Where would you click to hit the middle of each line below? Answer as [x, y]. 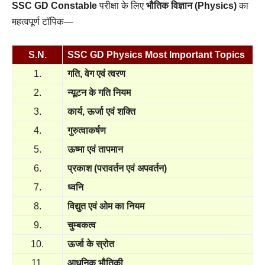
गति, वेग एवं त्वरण [96, 74]
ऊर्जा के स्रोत [91, 244]
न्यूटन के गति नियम [99, 93]
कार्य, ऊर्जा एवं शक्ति [101, 112]
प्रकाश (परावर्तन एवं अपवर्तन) [117, 168]
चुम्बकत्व [82, 225]
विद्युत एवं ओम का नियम [106, 206]
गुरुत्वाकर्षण [87, 130]
